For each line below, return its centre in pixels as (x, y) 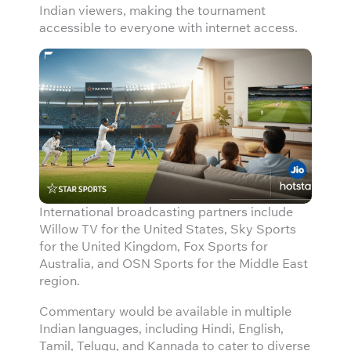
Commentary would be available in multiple (165, 310)
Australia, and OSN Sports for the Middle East (174, 263)
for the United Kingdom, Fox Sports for (154, 246)
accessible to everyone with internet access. (168, 27)
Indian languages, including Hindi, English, (161, 327)
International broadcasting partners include (166, 212)
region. (61, 280)
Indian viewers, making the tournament (152, 10)
